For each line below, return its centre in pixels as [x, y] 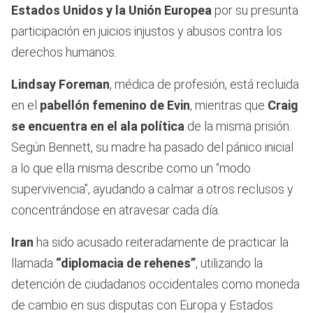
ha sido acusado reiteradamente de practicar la [161, 242]
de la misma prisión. [239, 126]
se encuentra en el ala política [99, 126]
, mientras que [229, 105]
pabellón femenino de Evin [115, 105]
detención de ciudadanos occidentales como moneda [155, 284]
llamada [34, 263]
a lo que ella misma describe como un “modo [131, 168]
